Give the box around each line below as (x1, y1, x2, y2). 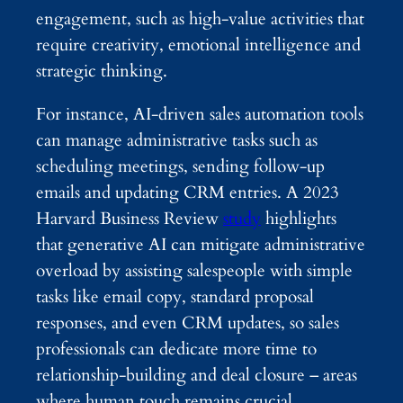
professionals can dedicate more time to (36, 336, 317, 361)
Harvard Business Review (36, 206, 223, 230)
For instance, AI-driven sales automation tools (36, 102, 363, 126)
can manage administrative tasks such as (36, 128, 318, 152)
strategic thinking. (36, 58, 167, 83)
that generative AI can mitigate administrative (36, 232, 365, 256)
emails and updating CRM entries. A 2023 (36, 180, 339, 204)
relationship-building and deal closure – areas (36, 363, 357, 387)
